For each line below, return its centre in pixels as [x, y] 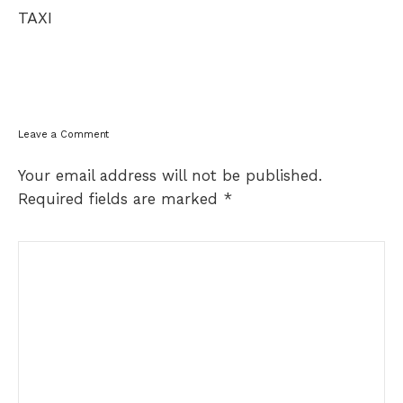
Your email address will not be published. [170, 176]
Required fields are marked [121, 199]
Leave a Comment [64, 135]
